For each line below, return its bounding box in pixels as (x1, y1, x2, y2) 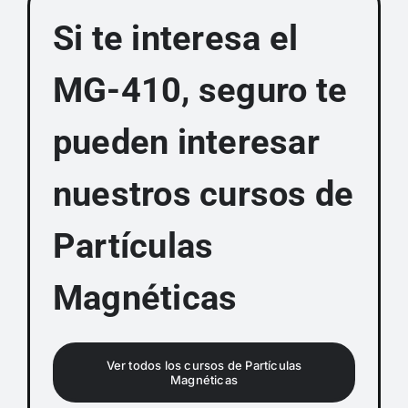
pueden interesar (52, 122, 320, 163)
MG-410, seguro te (52, 70, 348, 111)
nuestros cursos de (52, 174, 354, 215)
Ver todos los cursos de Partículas (106, 358, 302, 373)
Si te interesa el (52, 18, 299, 59)
